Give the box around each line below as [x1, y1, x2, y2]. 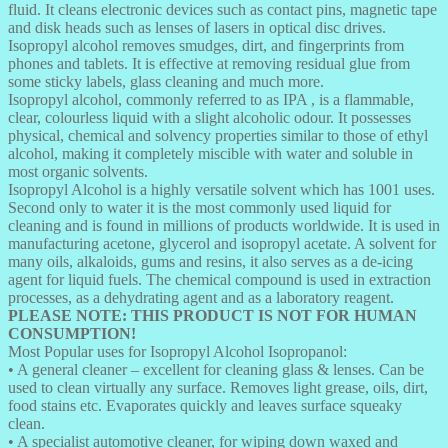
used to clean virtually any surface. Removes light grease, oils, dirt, [8, 378, 428, 396]
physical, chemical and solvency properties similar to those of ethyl [8, 126, 428, 144]
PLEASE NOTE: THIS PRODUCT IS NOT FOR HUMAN [8, 306, 417, 324]
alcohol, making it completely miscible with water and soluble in [8, 144, 413, 162]
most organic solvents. [8, 162, 148, 180]
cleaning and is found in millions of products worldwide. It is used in [8, 216, 440, 234]
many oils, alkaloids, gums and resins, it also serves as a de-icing [8, 252, 413, 270]
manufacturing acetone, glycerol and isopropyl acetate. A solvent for [8, 234, 436, 252]
